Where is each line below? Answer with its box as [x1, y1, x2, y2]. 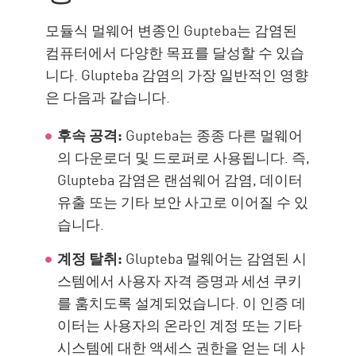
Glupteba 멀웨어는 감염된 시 [122, 247, 308, 269]
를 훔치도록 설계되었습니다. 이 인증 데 [57, 292, 307, 313]
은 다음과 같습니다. [45, 86, 171, 107]
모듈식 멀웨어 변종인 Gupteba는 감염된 [45, 19, 298, 41]
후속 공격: [57, 124, 123, 145]
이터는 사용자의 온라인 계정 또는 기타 [57, 314, 303, 335]
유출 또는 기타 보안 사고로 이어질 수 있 [57, 191, 309, 212]
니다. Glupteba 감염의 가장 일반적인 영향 [45, 64, 309, 85]
